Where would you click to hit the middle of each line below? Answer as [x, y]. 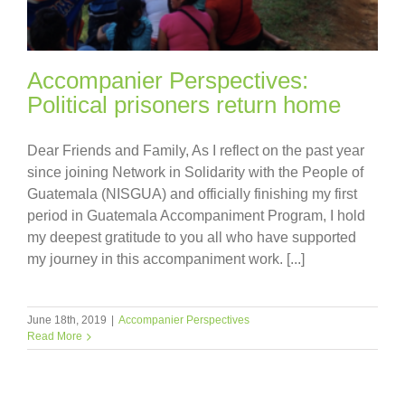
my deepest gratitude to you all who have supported [192, 237]
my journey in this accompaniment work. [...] [166, 259]
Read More [55, 336]
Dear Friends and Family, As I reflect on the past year [196, 150]
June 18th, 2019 [67, 320]
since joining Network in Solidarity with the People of [195, 172]
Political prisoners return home [184, 104]
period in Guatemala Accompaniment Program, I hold [196, 215]
